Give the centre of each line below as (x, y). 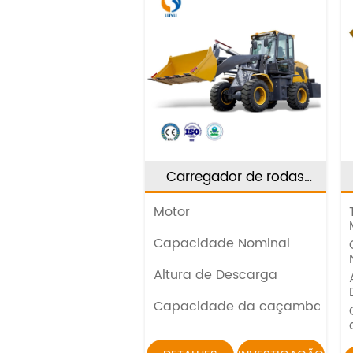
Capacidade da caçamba (238, 306)
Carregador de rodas (236, 177)
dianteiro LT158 (235, 197)
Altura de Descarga (215, 275)
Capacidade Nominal (221, 243)
